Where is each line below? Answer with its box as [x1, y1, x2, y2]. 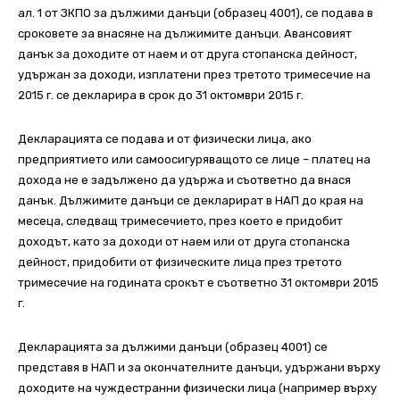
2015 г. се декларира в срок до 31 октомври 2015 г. [18, 88, 304, 103]
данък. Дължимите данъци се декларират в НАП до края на [18, 194, 363, 208]
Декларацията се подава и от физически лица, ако [18, 132, 312, 146]
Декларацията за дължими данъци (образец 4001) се [18, 340, 328, 354]
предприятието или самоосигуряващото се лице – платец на [18, 153, 371, 167]
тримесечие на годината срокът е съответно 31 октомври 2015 [18, 276, 379, 290]
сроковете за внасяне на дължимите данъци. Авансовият [18, 27, 352, 41]
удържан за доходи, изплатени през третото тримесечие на [18, 68, 371, 82]
